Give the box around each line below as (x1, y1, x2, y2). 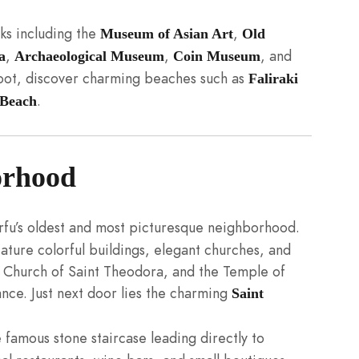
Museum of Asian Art (100, 25, 233, 42)
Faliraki (248, 70, 298, 87)
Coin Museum (173, 47, 260, 64)
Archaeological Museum (14, 47, 164, 64)
